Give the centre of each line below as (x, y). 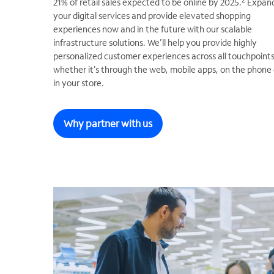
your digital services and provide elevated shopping (152, 16)
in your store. (79, 83)
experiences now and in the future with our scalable (153, 29)
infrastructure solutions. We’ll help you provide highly (155, 43)
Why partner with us (108, 124)
